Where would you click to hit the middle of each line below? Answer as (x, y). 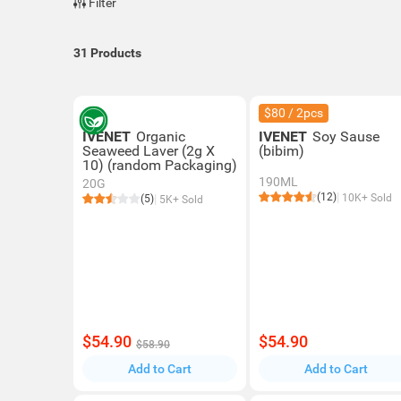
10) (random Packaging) (160, 165)
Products (116, 53)
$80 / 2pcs (294, 113)
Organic (161, 137)
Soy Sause (346, 137)
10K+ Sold (366, 198)
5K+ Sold (180, 200)
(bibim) (282, 151)
